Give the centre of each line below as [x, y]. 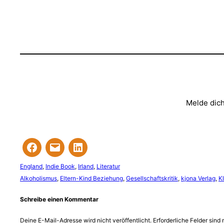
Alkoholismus [38, 178]
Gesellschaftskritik [152, 178]
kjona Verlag [198, 178]
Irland [86, 166]
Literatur [108, 166]
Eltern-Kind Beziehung [91, 178]
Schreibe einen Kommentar [59, 199]
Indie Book [60, 166]
